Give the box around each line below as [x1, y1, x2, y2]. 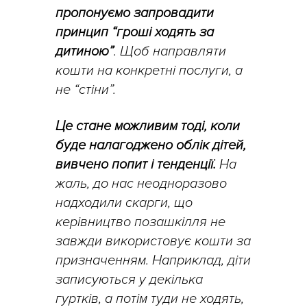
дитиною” [56, 42, 114, 60]
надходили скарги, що [56, 194, 193, 211]
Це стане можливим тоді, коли [56, 117, 240, 134]
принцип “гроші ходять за [56, 23, 214, 40]
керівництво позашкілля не [56, 213, 225, 230]
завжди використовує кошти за [56, 232, 251, 249]
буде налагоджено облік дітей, [56, 136, 246, 153]
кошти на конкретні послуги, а [56, 62, 243, 79]
